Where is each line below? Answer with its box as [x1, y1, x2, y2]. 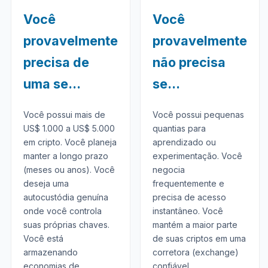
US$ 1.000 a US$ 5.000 [23, 123, 115, 133]
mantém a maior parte [152, 220, 237, 230]
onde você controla [23, 206, 102, 216]
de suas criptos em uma [152, 233, 246, 243]
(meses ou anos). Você [23, 165, 115, 175]
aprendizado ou [152, 137, 216, 147]
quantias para [152, 123, 206, 133]
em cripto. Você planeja [23, 137, 117, 147]
